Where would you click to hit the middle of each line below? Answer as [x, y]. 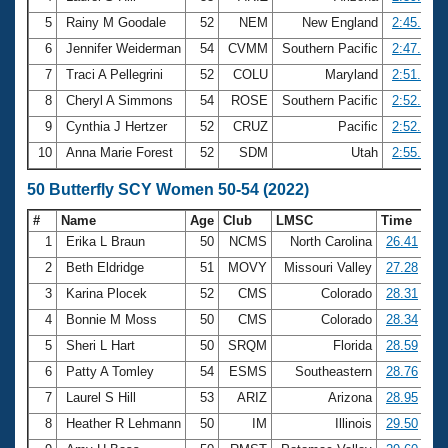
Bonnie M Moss [111, 319]
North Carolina [331, 241]
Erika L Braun [105, 241]
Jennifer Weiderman [123, 48]
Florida [352, 345]
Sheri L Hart [100, 345]
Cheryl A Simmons [119, 100]
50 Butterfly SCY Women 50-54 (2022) [168, 189]
